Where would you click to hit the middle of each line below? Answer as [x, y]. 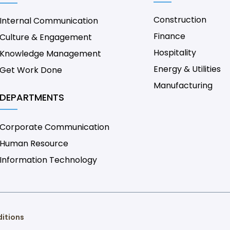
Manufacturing [183, 86]
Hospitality [175, 53]
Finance [170, 36]
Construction [180, 20]
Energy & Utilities [187, 69]
